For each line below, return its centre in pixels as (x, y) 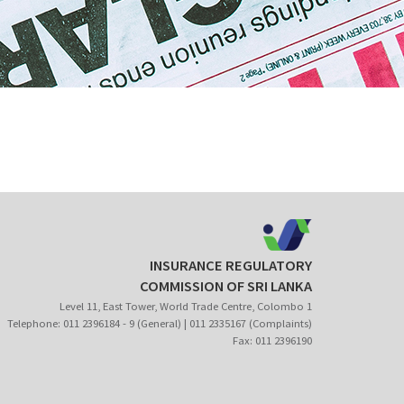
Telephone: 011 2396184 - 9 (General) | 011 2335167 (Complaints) (160, 323)
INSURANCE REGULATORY (231, 266)
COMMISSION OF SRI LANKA (226, 287)
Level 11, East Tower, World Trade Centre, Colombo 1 (186, 306)
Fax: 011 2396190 (272, 340)
